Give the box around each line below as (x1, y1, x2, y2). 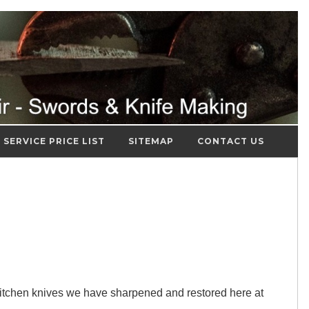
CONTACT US (197, 136, 264, 146)
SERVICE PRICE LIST (3, 136, 105, 146)
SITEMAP (128, 136, 174, 146)
